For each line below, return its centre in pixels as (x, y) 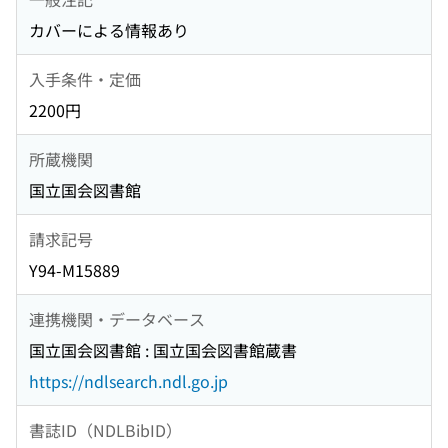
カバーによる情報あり (109, 30)
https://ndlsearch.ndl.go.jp (128, 381)
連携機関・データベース (117, 318)
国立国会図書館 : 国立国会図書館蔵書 (163, 350)
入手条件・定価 (85, 78)
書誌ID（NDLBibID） (105, 429)
